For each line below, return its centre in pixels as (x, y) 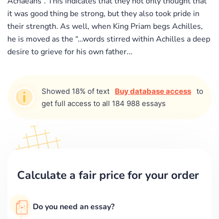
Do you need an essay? (74, 207)
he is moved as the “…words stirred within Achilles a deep (109, 39)
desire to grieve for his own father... (70, 52)
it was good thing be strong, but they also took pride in (103, 13)
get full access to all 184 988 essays (104, 103)
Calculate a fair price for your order (108, 175)
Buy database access (153, 91)
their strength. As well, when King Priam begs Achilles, (105, 26)
